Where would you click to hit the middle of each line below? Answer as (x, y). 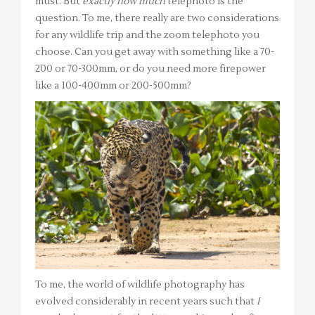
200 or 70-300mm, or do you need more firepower (150, 69)
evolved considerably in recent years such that (146, 302)
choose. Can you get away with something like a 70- (155, 52)
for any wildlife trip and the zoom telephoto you (147, 36)
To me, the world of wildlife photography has (140, 285)
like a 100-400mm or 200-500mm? (113, 86)
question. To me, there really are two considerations (157, 19)
